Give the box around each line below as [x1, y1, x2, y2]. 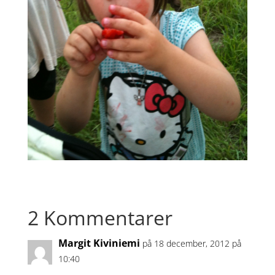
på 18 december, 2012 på [142, 237, 241, 249]
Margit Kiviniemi [58, 236, 140, 250]
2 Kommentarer [27, 204, 172, 231]
